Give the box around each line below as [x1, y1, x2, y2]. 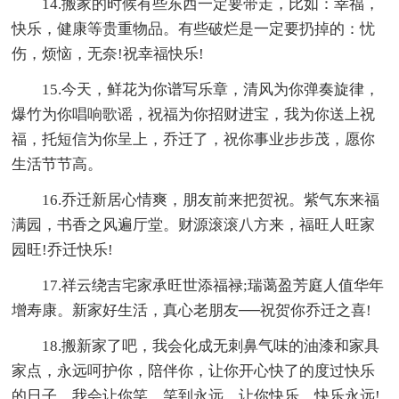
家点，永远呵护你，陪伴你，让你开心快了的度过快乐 [12, 362, 376, 379]
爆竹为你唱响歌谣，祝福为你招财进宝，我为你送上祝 [12, 105, 376, 123]
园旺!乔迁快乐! [12, 240, 114, 258]
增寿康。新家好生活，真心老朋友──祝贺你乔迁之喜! [12, 301, 372, 319]
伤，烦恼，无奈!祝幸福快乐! [12, 45, 205, 62]
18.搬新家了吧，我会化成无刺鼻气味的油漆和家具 [42, 337, 380, 354]
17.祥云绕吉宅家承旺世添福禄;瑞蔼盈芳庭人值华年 [42, 276, 385, 294]
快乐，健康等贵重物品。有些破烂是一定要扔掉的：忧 [12, 20, 376, 37]
